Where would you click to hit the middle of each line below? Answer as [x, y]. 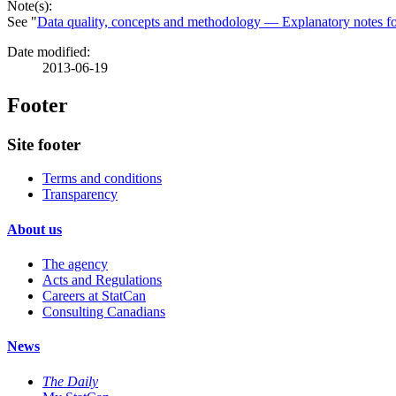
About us [34, 229]
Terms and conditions [102, 179]
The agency [75, 264]
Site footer [44, 144]
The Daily [70, 381]
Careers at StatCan [94, 296]
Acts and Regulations [102, 280]
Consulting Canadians [104, 312]
